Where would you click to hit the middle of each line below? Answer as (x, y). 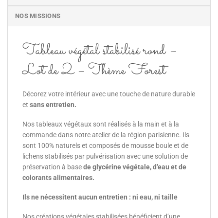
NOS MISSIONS (38, 16)
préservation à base (52, 167)
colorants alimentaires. (58, 178)
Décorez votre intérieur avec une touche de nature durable (109, 94)
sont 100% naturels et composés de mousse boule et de (105, 146)
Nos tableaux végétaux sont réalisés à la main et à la (101, 124)
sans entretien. (53, 104)
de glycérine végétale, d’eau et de (134, 167)
